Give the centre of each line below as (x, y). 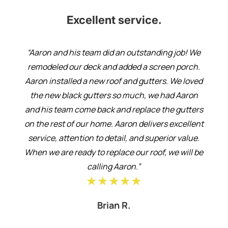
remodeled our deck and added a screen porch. (114, 67)
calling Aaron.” (114, 167)
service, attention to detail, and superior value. (114, 138)
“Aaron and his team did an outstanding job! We (114, 53)
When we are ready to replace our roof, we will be (114, 152)
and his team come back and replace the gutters (114, 110)
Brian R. (114, 205)
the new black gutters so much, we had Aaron (114, 95)
